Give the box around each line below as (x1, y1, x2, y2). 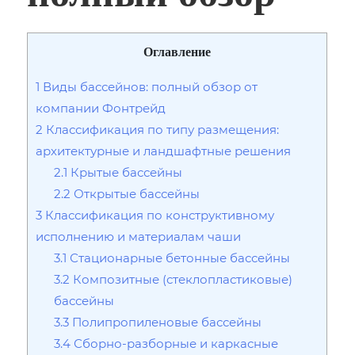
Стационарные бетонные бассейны (67, 249, 291, 265)
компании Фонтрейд (36, 99, 166, 116)
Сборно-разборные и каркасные (71, 334, 279, 351)
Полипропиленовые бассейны (69, 313, 262, 330)
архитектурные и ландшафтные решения (36, 142, 292, 158)
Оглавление (143, 45, 212, 59)
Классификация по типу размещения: (43, 120, 280, 137)
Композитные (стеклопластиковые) (70, 270, 293, 287)
